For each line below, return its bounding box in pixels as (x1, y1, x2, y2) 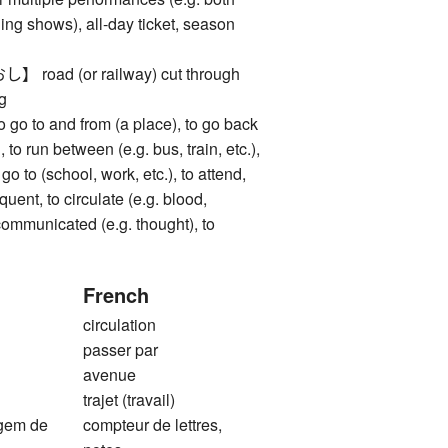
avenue (82, 363, 136, 387)
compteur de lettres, (82, 413, 222, 437)
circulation (82, 313, 156, 337)
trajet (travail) (82, 388, 175, 412)
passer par (82, 338, 158, 362)
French (82, 280, 149, 310)
